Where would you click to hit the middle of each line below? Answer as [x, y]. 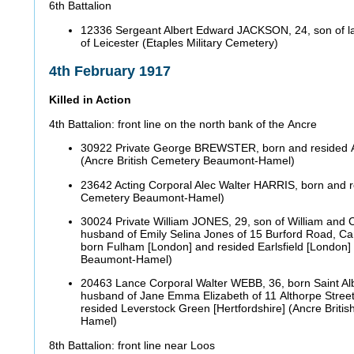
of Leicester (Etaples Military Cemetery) [181, 42]
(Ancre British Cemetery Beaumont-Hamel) [189, 161]
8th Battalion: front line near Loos [134, 345]
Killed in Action [92, 100]
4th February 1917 [112, 72]
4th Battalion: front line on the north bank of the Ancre [185, 124]
